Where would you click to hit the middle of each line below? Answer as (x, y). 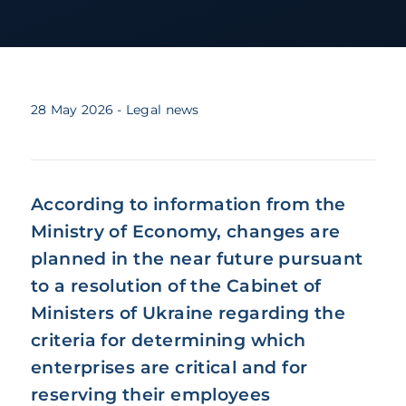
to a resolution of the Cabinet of (176, 285)
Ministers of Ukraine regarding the (188, 313)
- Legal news (158, 110)
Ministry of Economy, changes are (186, 231)
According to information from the (188, 204)
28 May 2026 (72, 110)
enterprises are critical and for (169, 367)
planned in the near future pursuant (197, 258)
